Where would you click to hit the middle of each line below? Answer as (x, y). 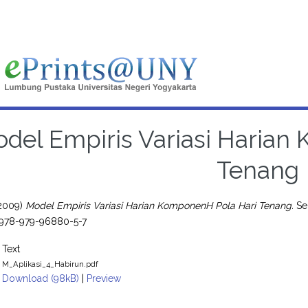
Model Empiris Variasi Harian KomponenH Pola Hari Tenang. (160, 205)
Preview (104, 278)
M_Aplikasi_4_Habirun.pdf (51, 264)
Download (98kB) (41, 278)
